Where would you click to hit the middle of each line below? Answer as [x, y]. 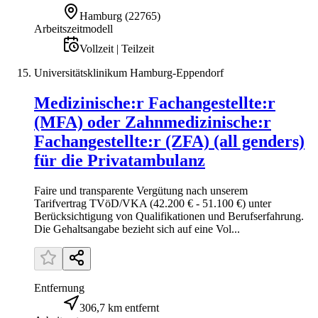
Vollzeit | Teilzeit [117, 49]
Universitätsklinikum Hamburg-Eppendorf [129, 73]
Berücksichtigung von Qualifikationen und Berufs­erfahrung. [169, 216]
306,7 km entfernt [119, 308]
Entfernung [59, 288]
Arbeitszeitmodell [73, 29]
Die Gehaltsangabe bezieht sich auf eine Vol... [137, 229]
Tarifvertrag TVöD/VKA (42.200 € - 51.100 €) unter [153, 204]
